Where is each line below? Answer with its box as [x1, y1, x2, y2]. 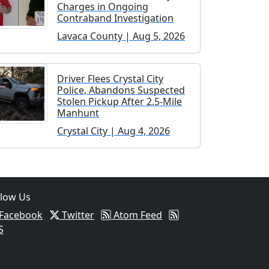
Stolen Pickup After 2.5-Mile [57, 94, 182, 108]
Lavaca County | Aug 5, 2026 [57, 29, 185, 43]
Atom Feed [111, 208, 162, 222]
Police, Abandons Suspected [57, 83, 185, 97]
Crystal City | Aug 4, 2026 [57, 124, 170, 138]
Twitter [59, 208, 94, 222]
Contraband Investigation [57, 11, 174, 25]
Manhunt [57, 106, 99, 119]
